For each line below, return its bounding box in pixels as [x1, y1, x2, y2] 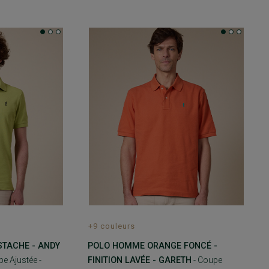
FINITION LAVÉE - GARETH [87, 255, 192, 265]
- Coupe [191, 255, 222, 265]
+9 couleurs [88, 222, 136, 231]
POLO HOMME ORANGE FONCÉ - [87, 241, 217, 251]
